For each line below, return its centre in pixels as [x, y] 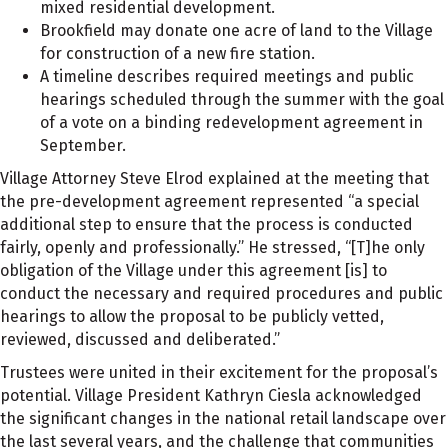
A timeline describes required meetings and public [227, 76]
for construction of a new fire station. [177, 53]
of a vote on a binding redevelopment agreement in [231, 122]
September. [83, 145]
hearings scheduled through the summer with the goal [242, 99]
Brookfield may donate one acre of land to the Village [236, 30]
